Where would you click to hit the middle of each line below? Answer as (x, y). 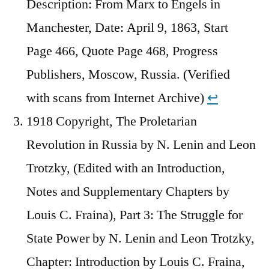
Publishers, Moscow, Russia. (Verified (128, 74)
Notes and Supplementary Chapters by (128, 191)
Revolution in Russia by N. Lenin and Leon (141, 144)
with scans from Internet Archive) (117, 98)
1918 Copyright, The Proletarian (112, 121)
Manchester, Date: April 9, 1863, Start (127, 27)
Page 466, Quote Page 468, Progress (122, 51)
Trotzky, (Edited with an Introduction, (126, 168)
